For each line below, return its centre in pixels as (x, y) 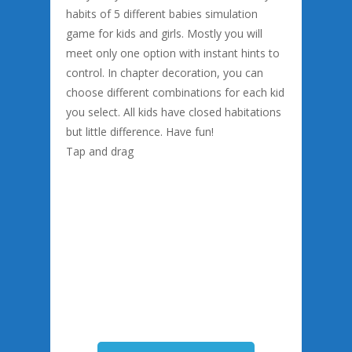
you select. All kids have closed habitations (174, 112)
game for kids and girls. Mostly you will (164, 33)
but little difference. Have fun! (140, 132)
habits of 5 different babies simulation (162, 14)
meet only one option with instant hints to (173, 53)
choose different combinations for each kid (175, 92)
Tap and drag (100, 151)
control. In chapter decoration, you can (165, 73)
